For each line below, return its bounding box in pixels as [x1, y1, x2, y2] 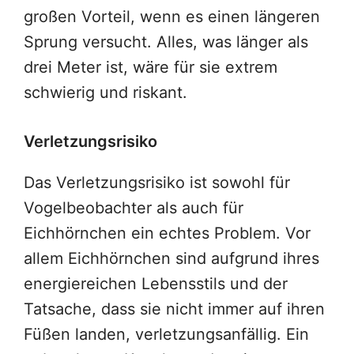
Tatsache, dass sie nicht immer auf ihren [24, 299, 325, 319]
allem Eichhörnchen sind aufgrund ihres [24, 249, 319, 269]
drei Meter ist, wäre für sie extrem [24, 58, 277, 77]
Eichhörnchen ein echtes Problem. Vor [24, 224, 311, 243]
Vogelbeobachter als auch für [24, 198, 243, 218]
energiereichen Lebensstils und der [24, 274, 288, 294]
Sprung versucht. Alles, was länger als [24, 32, 308, 52]
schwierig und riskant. [24, 83, 187, 103]
